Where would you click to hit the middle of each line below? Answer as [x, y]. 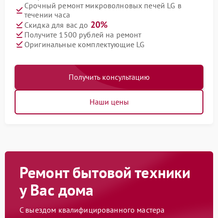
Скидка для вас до [57, 25]
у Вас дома [57, 190]
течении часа [47, 15]
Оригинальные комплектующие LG [85, 44]
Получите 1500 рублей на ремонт [83, 34]
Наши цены [109, 102]
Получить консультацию [109, 77]
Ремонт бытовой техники [105, 172]
